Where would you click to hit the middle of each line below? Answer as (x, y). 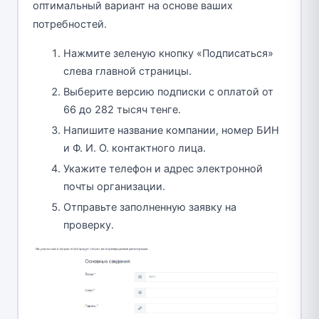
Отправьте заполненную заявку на (150, 208)
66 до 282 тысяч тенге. (122, 110)
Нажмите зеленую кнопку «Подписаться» (168, 54)
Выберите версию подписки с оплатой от (168, 92)
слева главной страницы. (127, 72)
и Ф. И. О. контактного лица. (135, 148)
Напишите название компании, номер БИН (171, 131)
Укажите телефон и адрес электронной (163, 169)
